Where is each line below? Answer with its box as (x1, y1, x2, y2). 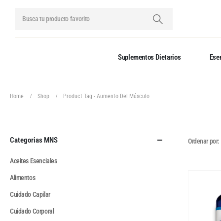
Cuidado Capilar (10, 190, 50, 199)
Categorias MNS (10, 136, 58, 145)
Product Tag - (63, 93, 97, 100)
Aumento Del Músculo (97, 93, 149, 100)
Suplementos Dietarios (118, 53, 181, 62)
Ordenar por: (188, 137, 220, 146)
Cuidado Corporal (10, 207, 54, 216)
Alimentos (10, 174, 36, 182)
